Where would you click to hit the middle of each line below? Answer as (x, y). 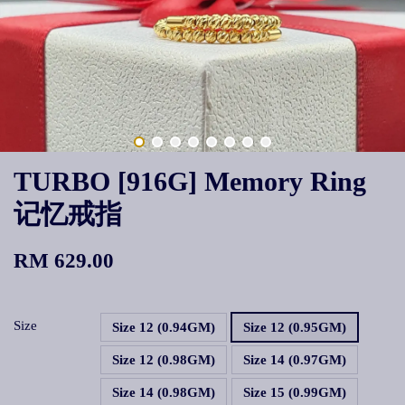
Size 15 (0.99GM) (295, 392)
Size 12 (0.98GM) (164, 360)
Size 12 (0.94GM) (164, 327)
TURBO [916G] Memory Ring (190, 181)
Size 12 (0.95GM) (295, 327)
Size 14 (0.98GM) (164, 392)
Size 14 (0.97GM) (295, 360)
